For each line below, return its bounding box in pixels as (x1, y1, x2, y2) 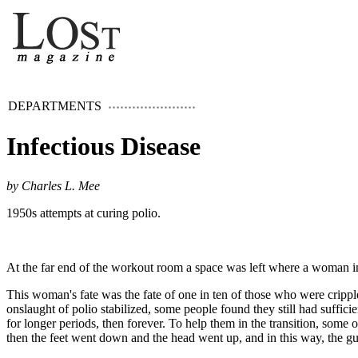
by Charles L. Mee (6, 178, 100, 193)
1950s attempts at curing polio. (6, 205, 161, 220)
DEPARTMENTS (8, 99, 108, 113)
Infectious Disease (6, 132, 201, 161)
